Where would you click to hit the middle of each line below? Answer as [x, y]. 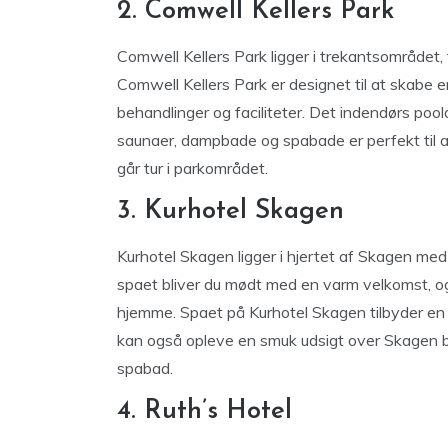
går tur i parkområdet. [192, 168]
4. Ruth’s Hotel [204, 411]
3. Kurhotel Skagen [230, 211]
